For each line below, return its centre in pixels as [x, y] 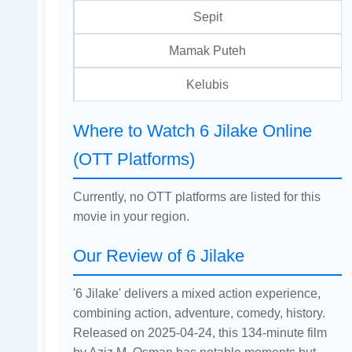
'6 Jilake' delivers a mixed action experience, [196, 293]
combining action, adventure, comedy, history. [199, 312]
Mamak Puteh [208, 50]
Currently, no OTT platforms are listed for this [196, 196]
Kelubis [208, 84]
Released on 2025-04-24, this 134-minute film [200, 332]
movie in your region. [131, 216]
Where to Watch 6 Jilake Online [192, 130]
